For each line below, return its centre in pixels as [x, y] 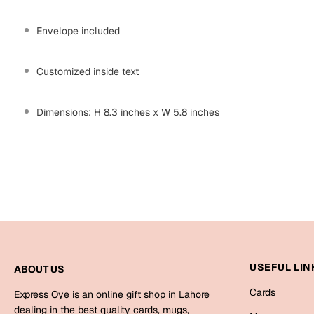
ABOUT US [39, 269]
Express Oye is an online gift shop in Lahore [112, 295]
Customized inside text [88, 72]
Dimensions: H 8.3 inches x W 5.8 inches [128, 112]
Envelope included [78, 31]
